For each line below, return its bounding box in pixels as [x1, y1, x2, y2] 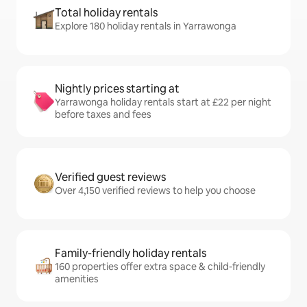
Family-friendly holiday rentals [55, 246, 206, 260]
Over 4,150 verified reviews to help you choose [55, 184, 256, 197]
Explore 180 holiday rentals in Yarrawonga [55, 20, 236, 32]
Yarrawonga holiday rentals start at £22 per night [55, 96, 271, 108]
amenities [55, 273, 99, 285]
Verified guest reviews [55, 170, 166, 184]
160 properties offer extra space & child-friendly [55, 260, 265, 273]
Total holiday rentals [55, 5, 158, 20]
